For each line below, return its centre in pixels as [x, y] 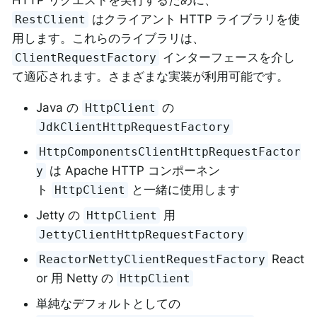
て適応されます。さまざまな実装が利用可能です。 [150, 76]
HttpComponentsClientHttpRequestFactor [170, 152]
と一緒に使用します [184, 190]
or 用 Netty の [76, 278]
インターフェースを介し [227, 57]
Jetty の [60, 215]
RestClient [51, 19]
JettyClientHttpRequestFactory [142, 234]
